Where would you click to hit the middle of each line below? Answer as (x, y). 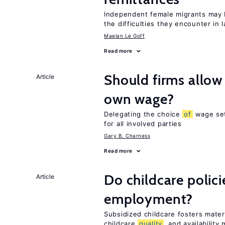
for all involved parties (143, 124)
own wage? (139, 99)
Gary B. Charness (127, 136)
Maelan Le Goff (124, 36)
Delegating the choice (143, 114)
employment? (149, 199)
